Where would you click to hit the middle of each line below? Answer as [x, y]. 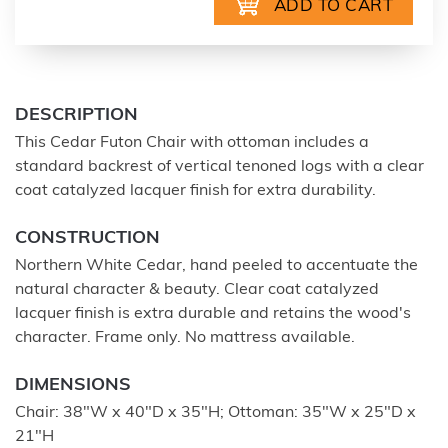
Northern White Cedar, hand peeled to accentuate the [216, 266]
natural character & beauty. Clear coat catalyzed [197, 290]
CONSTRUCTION [87, 238]
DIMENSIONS [73, 385]
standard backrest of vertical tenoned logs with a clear [219, 167]
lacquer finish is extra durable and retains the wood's [213, 314]
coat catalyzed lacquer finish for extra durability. [195, 191]
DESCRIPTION [76, 115]
